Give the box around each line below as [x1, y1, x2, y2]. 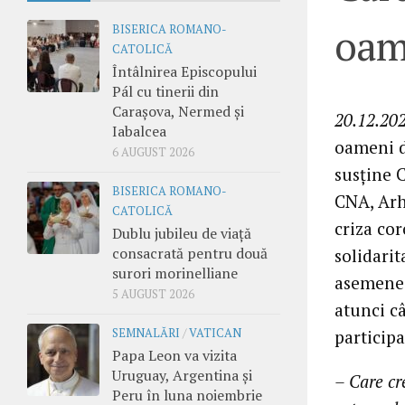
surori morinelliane [112, 262, 238, 283]
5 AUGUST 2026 [112, 286, 194, 302]
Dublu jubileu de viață [112, 222, 251, 243]
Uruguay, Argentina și [112, 364, 252, 385]
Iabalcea [112, 120, 166, 141]
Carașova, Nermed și [112, 100, 244, 121]
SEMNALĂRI [112, 325, 180, 341]
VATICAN [189, 325, 241, 341]
